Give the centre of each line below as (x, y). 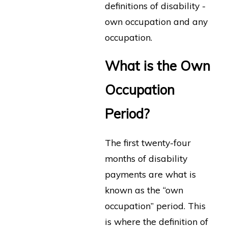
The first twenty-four (148, 142)
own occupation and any (156, 21)
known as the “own (144, 190)
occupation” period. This (155, 205)
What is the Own (157, 66)
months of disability (146, 158)
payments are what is (150, 174)
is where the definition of (156, 221)
